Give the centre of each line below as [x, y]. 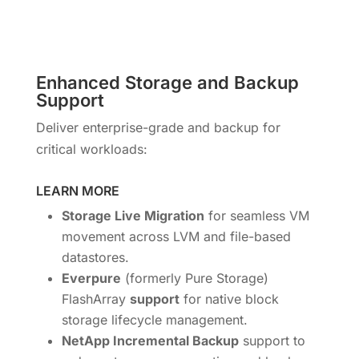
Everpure [91, 278]
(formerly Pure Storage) [194, 278]
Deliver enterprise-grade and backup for [158, 127]
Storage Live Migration [133, 215]
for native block [229, 298]
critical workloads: [91, 149]
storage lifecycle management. [154, 319]
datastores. [95, 257]
